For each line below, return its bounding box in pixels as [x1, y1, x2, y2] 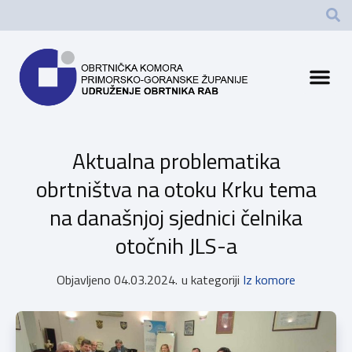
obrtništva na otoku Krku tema [35, 171, 317, 206]
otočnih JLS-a [115, 228, 237, 262]
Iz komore [243, 269, 295, 289]
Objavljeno [57, 269, 111, 289]
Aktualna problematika [71, 143, 280, 178]
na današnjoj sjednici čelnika [49, 200, 302, 234]
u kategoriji [181, 269, 240, 289]
